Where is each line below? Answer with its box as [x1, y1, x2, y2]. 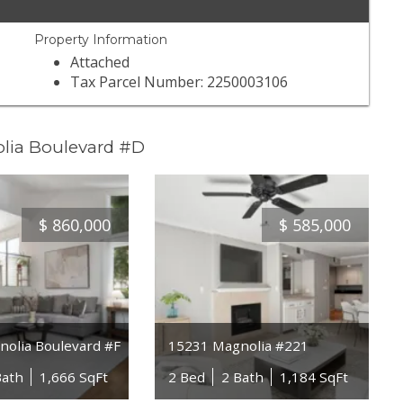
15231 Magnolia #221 [167, 336, 309, 354]
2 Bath [220, 367, 264, 386]
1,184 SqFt [279, 367, 348, 386]
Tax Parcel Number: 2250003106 [70, 72, 289, 93]
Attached [70, 52, 130, 73]
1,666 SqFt [40, 367, 109, 386]
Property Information [34, 31, 168, 49]
